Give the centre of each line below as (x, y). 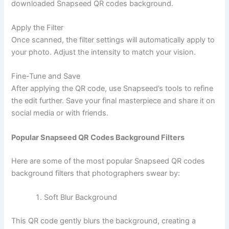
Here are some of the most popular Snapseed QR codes (108, 161)
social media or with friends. (60, 113)
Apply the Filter (38, 27)
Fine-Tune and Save (46, 76)
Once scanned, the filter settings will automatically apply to (113, 40)
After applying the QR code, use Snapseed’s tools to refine (112, 89)
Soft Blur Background (81, 197)
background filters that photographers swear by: (96, 173)
